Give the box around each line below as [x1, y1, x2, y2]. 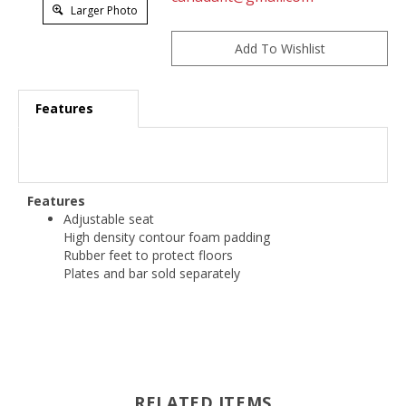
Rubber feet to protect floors [63, 248, 233, 266]
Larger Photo [67, 2, 138, 18]
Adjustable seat [63, 212, 154, 230]
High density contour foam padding [63, 230, 270, 248]
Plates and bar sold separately [63, 266, 240, 285]
